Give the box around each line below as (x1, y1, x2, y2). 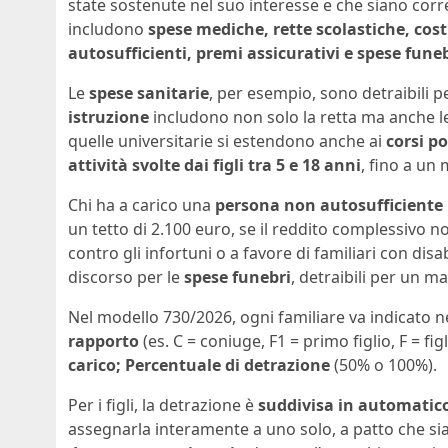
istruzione (68, 105, 149, 128)
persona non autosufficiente (215, 193, 443, 216)
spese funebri (184, 265, 291, 288)
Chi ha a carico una (68, 193, 215, 216)
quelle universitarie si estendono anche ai (68, 129, 386, 152)
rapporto (68, 329, 139, 352)
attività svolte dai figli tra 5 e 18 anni (68, 153, 361, 176)
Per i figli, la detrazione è (68, 393, 258, 416)
